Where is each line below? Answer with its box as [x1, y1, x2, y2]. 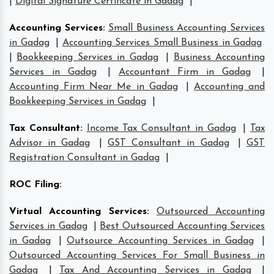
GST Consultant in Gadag [107, 138, 229, 148]
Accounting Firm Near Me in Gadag [9, 81, 178, 92]
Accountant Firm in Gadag [118, 67, 251, 77]
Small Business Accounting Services [108, 23, 265, 33]
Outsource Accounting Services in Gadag [67, 235, 254, 246]
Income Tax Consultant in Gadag [86, 123, 236, 133]
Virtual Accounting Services [9, 206, 147, 217]
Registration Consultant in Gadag [9, 152, 160, 163]
